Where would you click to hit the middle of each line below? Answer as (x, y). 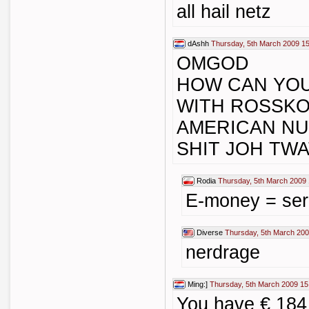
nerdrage (223, 252)
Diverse (210, 232)
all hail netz (224, 12)
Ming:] (198, 284)
